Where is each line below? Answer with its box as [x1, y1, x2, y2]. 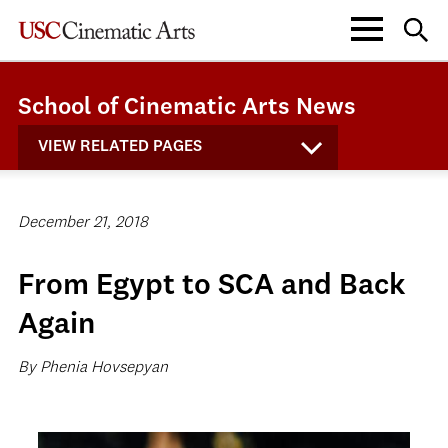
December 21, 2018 [18, 215, 148, 231]
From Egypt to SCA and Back [18, 271, 405, 301]
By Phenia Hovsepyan [18, 360, 168, 376]
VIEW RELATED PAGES [38, 139, 202, 155]
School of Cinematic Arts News [18, 96, 356, 120]
